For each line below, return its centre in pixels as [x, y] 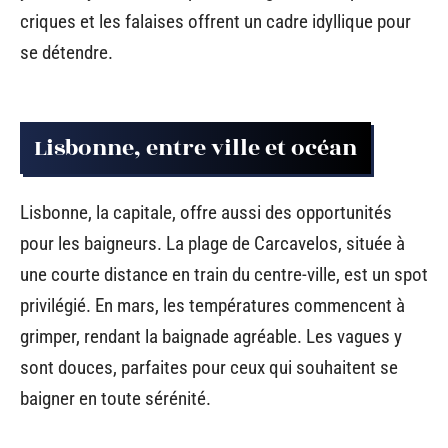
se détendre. [66, 52]
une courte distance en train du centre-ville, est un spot [224, 274]
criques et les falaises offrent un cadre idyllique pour [215, 21]
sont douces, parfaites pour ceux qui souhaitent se [209, 367]
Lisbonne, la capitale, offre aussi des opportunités [206, 212]
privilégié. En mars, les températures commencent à [212, 305]
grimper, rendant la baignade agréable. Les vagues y [211, 336]
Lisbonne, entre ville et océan [195, 148]
